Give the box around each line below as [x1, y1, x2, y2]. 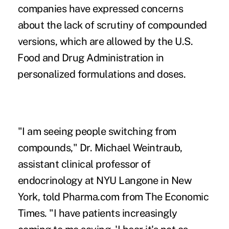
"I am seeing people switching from [17, 125, 176, 138]
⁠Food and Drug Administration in [17, 52, 164, 64]
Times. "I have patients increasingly [17, 207, 177, 220]
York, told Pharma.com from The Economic [17, 191, 209, 203]
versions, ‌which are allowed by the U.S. [17, 35, 193, 48]
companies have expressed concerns [17, 3, 184, 15]
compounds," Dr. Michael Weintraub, [17, 142, 182, 154]
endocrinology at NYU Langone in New [17, 174, 192, 187]
